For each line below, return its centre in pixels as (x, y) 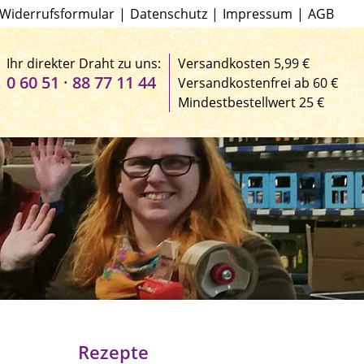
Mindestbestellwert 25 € (251, 102)
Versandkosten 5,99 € (244, 63)
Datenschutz (169, 14)
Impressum (258, 14)
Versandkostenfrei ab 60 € (258, 82)
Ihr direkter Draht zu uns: (84, 63)
